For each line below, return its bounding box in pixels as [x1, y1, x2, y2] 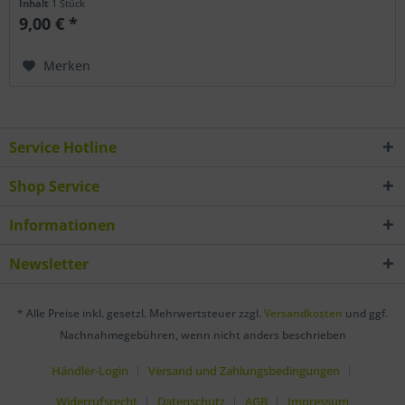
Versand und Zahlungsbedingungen [148, 363, 340, 380]
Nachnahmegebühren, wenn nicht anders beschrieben [59, 327, 346, 344]
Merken [43, 57, 91, 75]
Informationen [9, 214, 116, 235]
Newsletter [9, 253, 89, 274]
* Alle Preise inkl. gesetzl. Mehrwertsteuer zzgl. [17, 306, 264, 322]
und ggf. [343, 306, 388, 322]
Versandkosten [264, 306, 343, 322]
